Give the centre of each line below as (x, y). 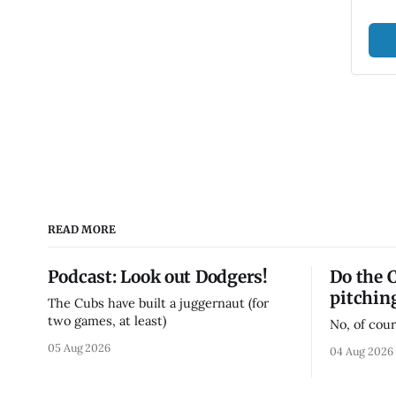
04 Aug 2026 (362, 350)
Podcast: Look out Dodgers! (157, 276)
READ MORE (82, 229)
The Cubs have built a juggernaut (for (158, 302)
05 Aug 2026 (79, 347)
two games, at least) (107, 320)
